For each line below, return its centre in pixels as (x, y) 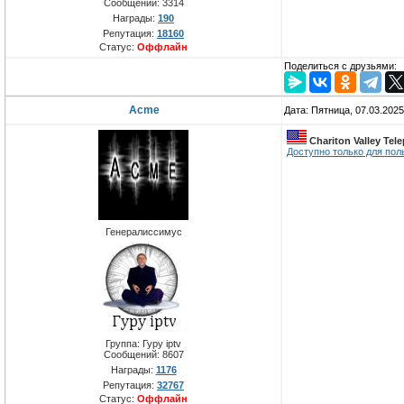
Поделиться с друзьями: (340, 66)
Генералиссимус (143, 232)
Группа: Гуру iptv (143, 344)
